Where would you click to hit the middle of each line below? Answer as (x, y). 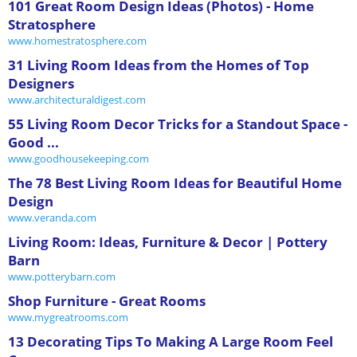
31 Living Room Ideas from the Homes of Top (159, 65)
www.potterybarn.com (62, 276)
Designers (41, 83)
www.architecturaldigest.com (77, 99)
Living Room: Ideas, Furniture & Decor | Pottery (168, 241)
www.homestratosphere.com (77, 40)
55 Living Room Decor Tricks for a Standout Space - (178, 124)
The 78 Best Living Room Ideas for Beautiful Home (175, 182)
